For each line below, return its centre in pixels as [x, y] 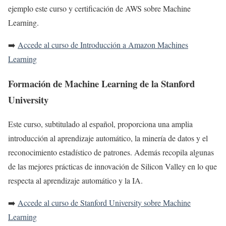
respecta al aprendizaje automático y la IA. [75, 181]
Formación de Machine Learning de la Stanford [101, 83]
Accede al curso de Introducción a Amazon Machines [103, 44]
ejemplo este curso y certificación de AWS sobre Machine [99, 8]
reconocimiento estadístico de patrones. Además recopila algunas [111, 152]
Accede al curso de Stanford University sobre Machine [104, 203]
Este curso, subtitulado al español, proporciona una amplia [100, 124]
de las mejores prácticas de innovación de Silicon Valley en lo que [112, 166]
